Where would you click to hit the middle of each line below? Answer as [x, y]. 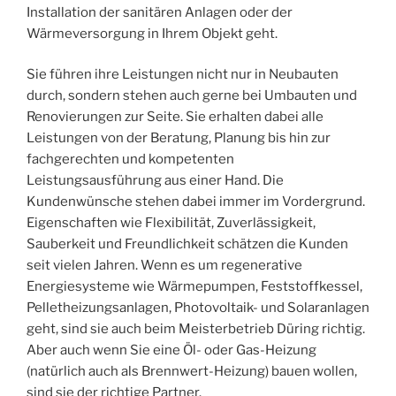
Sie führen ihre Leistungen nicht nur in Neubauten [183, 75]
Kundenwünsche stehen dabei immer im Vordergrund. [196, 202]
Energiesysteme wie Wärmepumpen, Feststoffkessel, [194, 287]
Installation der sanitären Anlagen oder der [160, 12]
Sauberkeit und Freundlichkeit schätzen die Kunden [187, 244]
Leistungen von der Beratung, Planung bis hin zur [179, 138]
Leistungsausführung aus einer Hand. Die [155, 181]
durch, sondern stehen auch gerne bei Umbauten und [192, 96]
